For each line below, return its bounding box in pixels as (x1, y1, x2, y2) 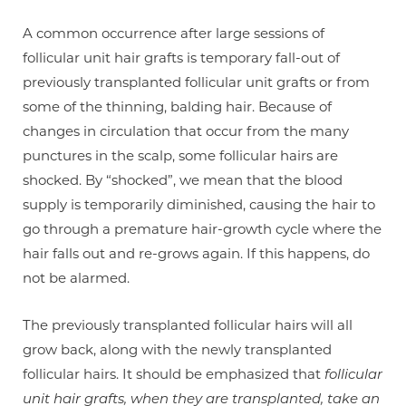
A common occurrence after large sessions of (23, 24, 324, 43)
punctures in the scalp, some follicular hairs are (23, 146, 338, 165)
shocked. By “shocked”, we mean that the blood (23, 170, 343, 189)
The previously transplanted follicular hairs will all (23, 315, 353, 334)
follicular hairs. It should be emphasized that (23, 364, 324, 383)
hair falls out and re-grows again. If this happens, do (23, 244, 370, 263)
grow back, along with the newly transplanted (23, 340, 332, 359)
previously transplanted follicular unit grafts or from (23, 72, 370, 92)
